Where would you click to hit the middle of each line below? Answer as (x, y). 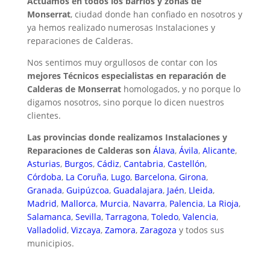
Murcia (114, 203)
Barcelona (154, 177)
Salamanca (49, 216)
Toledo (165, 216)
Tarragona (126, 216)
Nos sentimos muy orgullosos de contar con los (122, 62)
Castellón (186, 163)
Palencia (186, 203)
